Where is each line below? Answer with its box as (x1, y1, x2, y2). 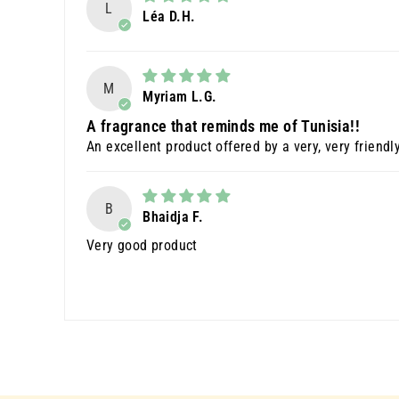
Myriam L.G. (142, 87, 217, 105)
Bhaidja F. (142, 208, 204, 225)
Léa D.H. (142, 8, 196, 26)
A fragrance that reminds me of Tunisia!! (86, 117, 360, 135)
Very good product (86, 236, 198, 254)
